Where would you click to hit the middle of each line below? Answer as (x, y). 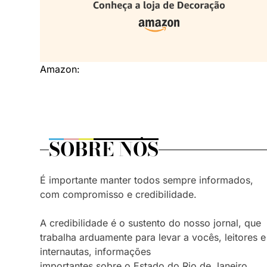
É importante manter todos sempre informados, (147, 180)
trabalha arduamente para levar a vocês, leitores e (153, 237)
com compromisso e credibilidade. (118, 195)
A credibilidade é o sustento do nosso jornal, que (150, 223)
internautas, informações (95, 252)
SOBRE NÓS (104, 150)
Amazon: (60, 69)
